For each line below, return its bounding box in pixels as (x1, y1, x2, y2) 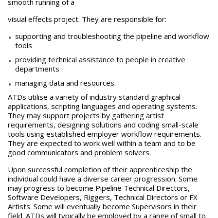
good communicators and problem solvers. (8, 147, 151, 157)
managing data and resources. (15, 78, 116, 88)
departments (15, 64, 59, 73)
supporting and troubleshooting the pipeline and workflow (15, 31, 209, 41)
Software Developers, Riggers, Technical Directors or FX (8, 192, 198, 202)
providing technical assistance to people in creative (15, 54, 185, 64)
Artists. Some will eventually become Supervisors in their (8, 201, 197, 211)
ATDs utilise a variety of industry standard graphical (8, 92, 181, 102)
